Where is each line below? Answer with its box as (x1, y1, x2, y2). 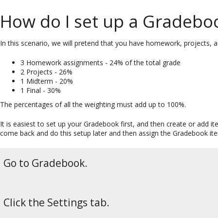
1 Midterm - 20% (20, 76, 73, 86)
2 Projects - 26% (20, 67, 73, 76)
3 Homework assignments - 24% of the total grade (20, 57, 181, 67)
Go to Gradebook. (3, 156, 88, 170)
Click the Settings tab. (3, 195, 109, 209)
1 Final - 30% (20, 85, 61, 95)
